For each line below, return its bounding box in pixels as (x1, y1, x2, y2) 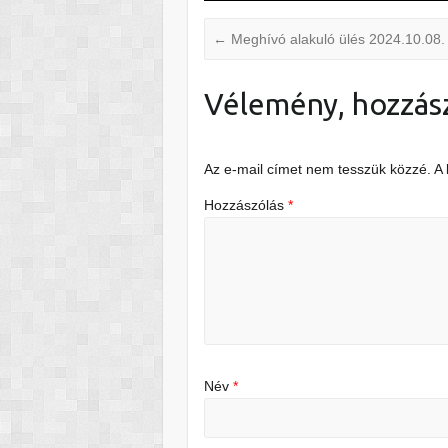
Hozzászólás (204, 196, 289, 213)
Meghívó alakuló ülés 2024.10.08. (227, 30, 446, 47)
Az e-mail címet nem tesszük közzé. (204, 161, 432, 178)
